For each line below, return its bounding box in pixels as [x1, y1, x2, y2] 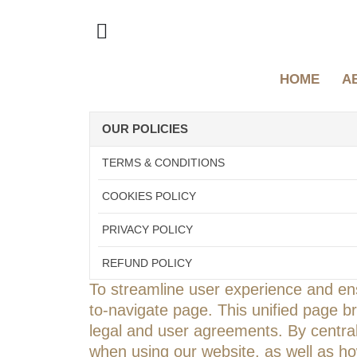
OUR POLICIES [102, 122, 189, 136]
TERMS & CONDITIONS [102, 155, 225, 169]
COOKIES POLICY [102, 189, 196, 202]
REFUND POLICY [102, 256, 192, 269]
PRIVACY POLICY [102, 222, 193, 236]
